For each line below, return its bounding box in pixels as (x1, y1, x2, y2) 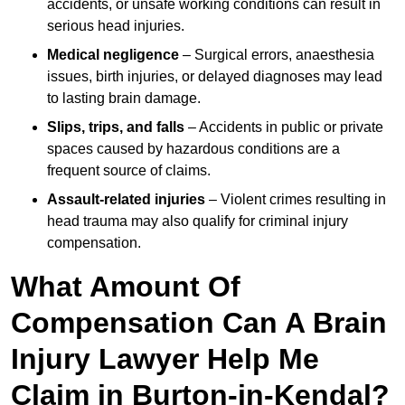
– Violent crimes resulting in (205, 192, 386, 208)
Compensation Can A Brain (11, 306, 387, 340)
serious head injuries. (47, 18, 184, 34)
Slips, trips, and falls (47, 119, 184, 136)
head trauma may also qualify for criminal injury (47, 213, 348, 230)
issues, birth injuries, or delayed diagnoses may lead (47, 69, 382, 85)
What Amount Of (11, 270, 240, 304)
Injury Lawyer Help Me (11, 343, 319, 376)
